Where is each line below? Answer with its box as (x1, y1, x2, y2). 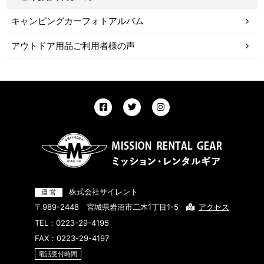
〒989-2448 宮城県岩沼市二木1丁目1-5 (34, 202, 179, 212)
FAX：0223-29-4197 (34, 233, 109, 243)
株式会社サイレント (69, 186, 138, 196)
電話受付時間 (38, 249, 78, 258)
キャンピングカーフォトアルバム (11, 16, 144, 27)
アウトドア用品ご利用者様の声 (11, 41, 135, 52)
